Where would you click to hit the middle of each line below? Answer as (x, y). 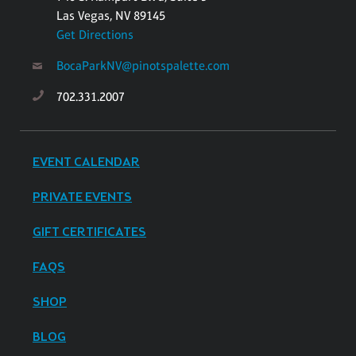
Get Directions (95, 34)
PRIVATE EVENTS (82, 197)
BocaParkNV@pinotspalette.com (143, 65)
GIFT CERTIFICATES (89, 232)
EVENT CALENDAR (86, 162)
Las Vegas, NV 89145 (111, 15)
